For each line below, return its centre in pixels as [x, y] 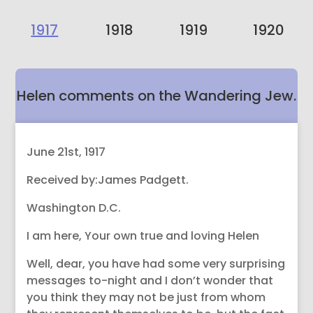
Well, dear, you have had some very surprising [156, 264]
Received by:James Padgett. [108, 180]
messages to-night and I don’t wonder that [150, 281]
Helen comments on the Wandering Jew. [156, 96]
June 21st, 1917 [66, 152]
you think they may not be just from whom [146, 297]
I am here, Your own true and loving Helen [143, 236]
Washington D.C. [74, 208]
